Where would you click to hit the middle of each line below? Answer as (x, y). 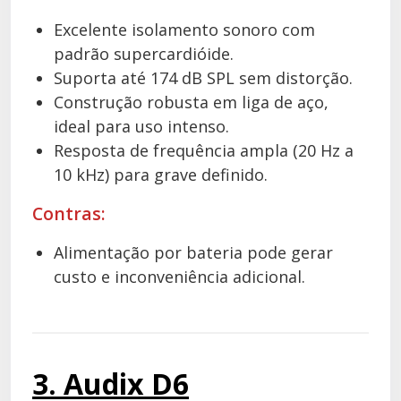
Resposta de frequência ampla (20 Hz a (204, 150)
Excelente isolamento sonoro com (184, 30)
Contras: (69, 213)
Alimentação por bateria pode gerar (193, 252)
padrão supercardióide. (144, 54)
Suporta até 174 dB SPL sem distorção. (203, 78)
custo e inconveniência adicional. (179, 277)
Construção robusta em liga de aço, (191, 102)
